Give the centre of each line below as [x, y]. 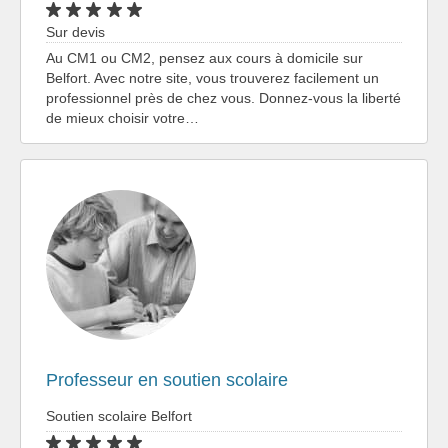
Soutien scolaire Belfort [119, 415]
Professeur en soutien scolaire [167, 379]
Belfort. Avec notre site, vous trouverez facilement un [212, 77]
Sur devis [75, 31]
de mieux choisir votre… [122, 117]
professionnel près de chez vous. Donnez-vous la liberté [223, 97]
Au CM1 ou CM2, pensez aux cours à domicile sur [204, 57]
